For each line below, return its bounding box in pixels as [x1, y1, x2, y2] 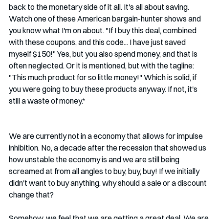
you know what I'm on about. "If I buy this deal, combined [9, 25, 198, 35]
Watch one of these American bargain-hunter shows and [9, 13, 202, 23]
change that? [9, 189, 55, 199]
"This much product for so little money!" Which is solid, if [9, 72, 198, 82]
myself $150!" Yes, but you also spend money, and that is [9, 48, 199, 59]
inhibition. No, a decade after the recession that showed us [9, 142, 208, 153]
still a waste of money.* [9, 95, 87, 106]
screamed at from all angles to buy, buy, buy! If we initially [9, 166, 201, 176]
